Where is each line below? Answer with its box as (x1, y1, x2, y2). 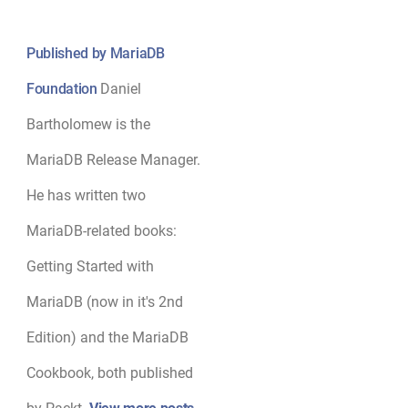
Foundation (25, 80, 101, 97)
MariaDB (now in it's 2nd (25, 293, 183, 311)
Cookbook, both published (25, 364, 193, 382)
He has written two (25, 187, 146, 204)
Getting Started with (25, 258, 154, 275)
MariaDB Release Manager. (25, 151, 200, 168)
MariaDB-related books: (25, 222, 177, 240)
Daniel (100, 80, 142, 97)
